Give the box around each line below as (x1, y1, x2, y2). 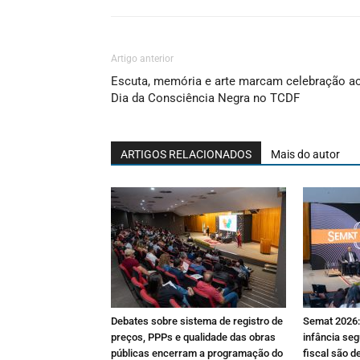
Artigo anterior (111, 53, 174, 64)
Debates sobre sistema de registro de (111, 315, 283, 327)
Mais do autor (271, 148, 340, 161)
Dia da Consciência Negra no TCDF (111, 91, 300, 105)
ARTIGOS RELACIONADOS (121, 148, 252, 161)
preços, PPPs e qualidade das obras (111, 331, 276, 343)
